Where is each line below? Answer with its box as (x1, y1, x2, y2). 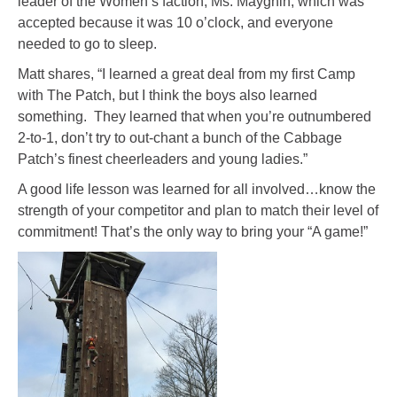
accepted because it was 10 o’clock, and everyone (18, 14, 333, 30)
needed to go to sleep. (18, 35, 157, 51)
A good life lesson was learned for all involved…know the (18, 181, 376, 197)
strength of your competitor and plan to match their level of (18, 202, 378, 218)
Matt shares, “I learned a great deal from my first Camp (18, 66, 355, 82)
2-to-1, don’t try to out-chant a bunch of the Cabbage (18, 129, 342, 145)
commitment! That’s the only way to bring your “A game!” (18, 223, 368, 239)
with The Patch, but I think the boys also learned (18, 87, 317, 103)
